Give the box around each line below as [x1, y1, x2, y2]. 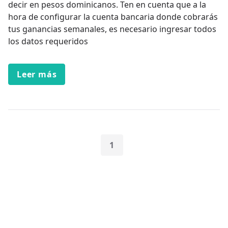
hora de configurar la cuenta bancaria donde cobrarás [8, 11, 218, 23]
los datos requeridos [8, 36, 88, 47]
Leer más [17, 69, 57, 80]
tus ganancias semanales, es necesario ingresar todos [8, 23, 216, 35]
